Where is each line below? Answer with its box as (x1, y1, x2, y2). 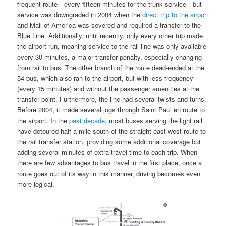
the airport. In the (17, 115, 70, 125)
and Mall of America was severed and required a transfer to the (17, 20, 201, 30)
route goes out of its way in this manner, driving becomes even (17, 168, 201, 178)
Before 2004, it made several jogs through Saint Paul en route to (17, 104, 205, 115)
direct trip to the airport (142, 9, 209, 19)
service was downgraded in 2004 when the (17, 9, 143, 19)
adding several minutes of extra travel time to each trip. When (17, 147, 198, 157)
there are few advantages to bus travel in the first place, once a (17, 157, 202, 167)
